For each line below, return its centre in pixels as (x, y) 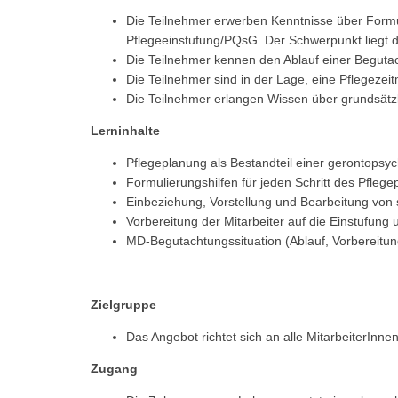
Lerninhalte (125, 130)
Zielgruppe (123, 304)
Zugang (114, 368)
